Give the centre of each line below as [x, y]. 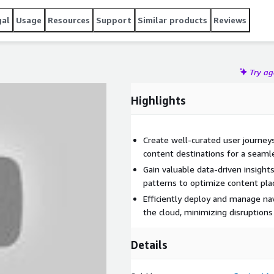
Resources [69, 20]
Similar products [172, 20]
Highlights [158, 100]
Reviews [230, 20]
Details [149, 245]
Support [114, 20]
